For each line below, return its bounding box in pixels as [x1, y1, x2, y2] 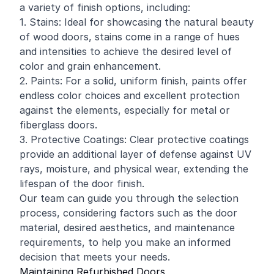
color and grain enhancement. [20, 60, 161, 72]
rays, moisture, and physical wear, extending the [20, 163, 248, 175]
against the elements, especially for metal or [20, 104, 230, 116]
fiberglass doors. [20, 119, 97, 131]
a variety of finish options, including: [20, 1, 190, 13]
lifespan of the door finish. [20, 177, 144, 190]
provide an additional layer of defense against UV [20, 148, 251, 160]
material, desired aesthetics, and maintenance [20, 221, 235, 234]
